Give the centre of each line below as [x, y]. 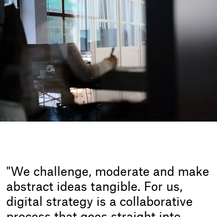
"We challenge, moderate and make [108, 172]
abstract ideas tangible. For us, [95, 187]
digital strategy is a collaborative [100, 202]
